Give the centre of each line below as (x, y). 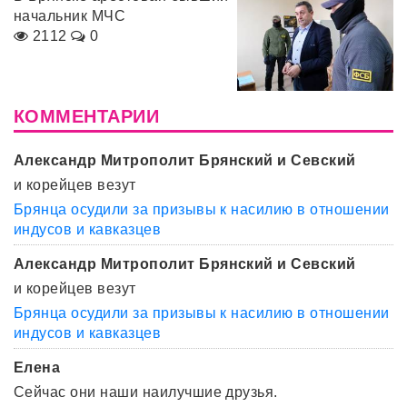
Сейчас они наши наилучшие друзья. (146, 392)
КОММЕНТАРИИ (87, 116)
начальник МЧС (70, 16)
